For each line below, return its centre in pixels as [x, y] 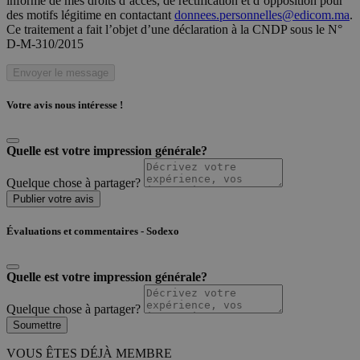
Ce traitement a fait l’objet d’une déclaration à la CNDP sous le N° [174, 29]
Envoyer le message [61, 72]
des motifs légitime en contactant [90, 14]
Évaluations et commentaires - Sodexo [93, 231]
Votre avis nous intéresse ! [65, 104]
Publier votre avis [53, 199]
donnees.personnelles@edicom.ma [262, 14]
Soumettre [37, 325]
